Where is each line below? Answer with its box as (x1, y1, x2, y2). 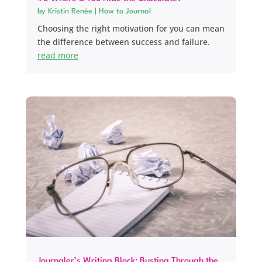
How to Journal (98, 7, 151, 15)
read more (37, 49, 78, 61)
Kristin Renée (47, 7, 92, 15)
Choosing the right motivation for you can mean (37, 22, 225, 34)
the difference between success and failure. (37, 36, 210, 47)
